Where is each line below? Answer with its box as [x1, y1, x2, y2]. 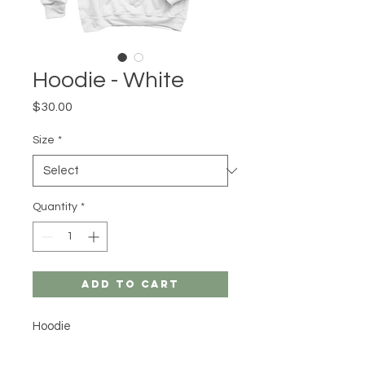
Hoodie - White [33, 68, 184, 92]
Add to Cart [81, 278, 179, 290]
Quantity [33, 201, 77, 213]
